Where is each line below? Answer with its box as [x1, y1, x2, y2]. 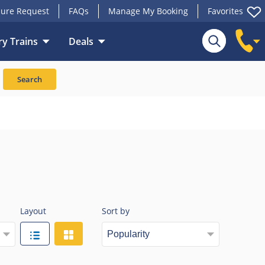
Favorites [208, 5, 243, 17]
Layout [20, 205, 46, 217]
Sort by [102, 205, 130, 217]
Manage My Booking [108, 5, 188, 17]
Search [17, 74, 42, 85]
